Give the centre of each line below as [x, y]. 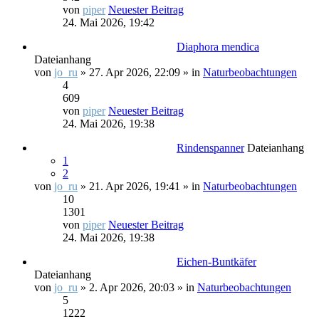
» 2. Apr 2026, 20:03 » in [137, 287]
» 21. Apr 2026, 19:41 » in [140, 186]
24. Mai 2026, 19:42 [109, 22]
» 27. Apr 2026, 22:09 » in [140, 72]
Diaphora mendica [218, 47]
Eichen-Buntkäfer [216, 262]
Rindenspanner [210, 148]
